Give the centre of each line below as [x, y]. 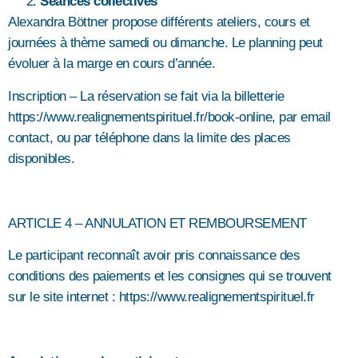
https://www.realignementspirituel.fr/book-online [140, 117]
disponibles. [41, 158]
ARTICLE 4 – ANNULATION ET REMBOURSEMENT [157, 223]
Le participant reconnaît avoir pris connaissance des [154, 255]
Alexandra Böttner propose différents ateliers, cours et [159, 22]
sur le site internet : [64, 296]
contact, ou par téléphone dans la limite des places [149, 137]
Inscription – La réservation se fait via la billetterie [146, 96]
